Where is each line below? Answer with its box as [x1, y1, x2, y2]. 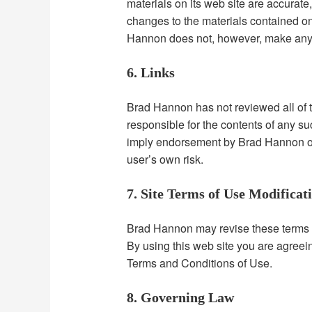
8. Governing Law [127, 290, 235, 306]
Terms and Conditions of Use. [127, 255, 273, 272]
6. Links [127, 65, 175, 81]
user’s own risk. [127, 151, 204, 168]
